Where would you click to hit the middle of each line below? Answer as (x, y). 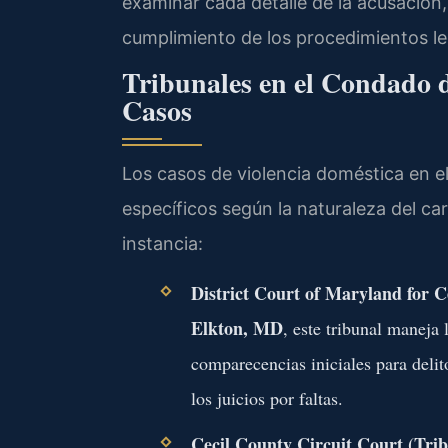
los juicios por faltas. (266, 397)
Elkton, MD (236, 327)
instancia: (162, 244)
